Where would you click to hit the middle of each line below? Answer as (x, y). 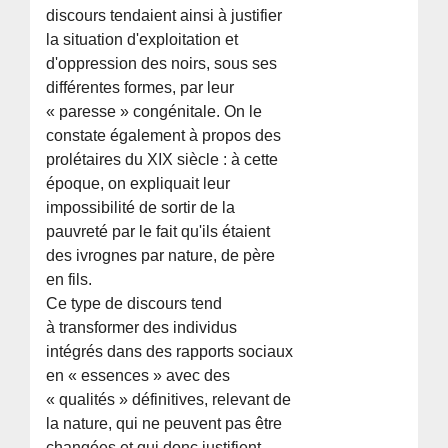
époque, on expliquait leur (138, 183)
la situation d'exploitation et (142, 39)
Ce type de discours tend (134, 303)
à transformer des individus (142, 327)
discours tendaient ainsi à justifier (164, 15)
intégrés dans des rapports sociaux (170, 351)
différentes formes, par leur (140, 87)
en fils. (69, 279)
